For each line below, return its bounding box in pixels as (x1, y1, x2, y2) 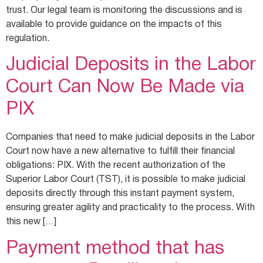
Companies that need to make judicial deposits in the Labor (6, 133, 255, 142)
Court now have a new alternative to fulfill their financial (6, 147, 235, 156)
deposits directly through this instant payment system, (6, 190, 234, 198)
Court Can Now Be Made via (6, 79, 244, 96)
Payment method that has (6, 240, 224, 257)
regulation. (6, 35, 49, 43)
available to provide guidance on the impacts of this (6, 21, 222, 29)
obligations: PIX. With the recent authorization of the (6, 161, 225, 170)
